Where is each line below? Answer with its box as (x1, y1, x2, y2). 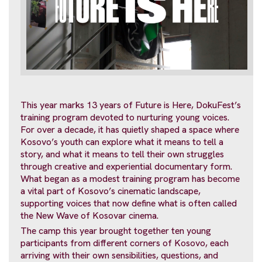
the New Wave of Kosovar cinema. (20, 209, 158, 222)
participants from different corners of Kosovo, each (20, 237, 229, 250)
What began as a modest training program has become (20, 172, 240, 185)
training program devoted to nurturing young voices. (20, 111, 229, 123)
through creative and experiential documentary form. (20, 160, 232, 173)
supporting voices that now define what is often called (20, 196, 237, 209)
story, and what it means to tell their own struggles (20, 147, 224, 160)
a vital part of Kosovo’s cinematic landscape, (20, 184, 201, 197)
